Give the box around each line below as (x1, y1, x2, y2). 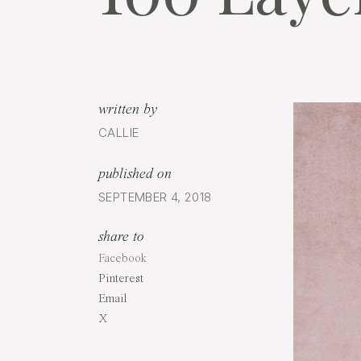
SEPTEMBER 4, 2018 (98, 189, 212, 205)
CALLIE (98, 125, 139, 140)
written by (98, 102, 157, 117)
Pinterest (98, 273, 143, 285)
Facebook (98, 253, 147, 265)
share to (98, 230, 144, 244)
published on (98, 167, 172, 181)
